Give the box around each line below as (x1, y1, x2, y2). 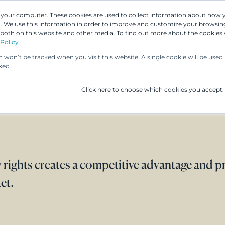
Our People (69, 32, 115, 42)
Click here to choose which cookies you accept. (81, 86, 224, 93)
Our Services (131, 32, 181, 42)
